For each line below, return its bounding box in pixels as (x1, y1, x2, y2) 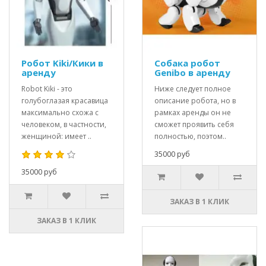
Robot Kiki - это (21, 84, 72, 94)
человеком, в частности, (21, 119, 106, 129)
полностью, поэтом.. (154, 131, 226, 141)
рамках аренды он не (154, 107, 231, 118)
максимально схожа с (21, 107, 99, 118)
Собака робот (154, 57, 220, 69)
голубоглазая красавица (21, 96, 108, 106)
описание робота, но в (154, 96, 236, 106)
